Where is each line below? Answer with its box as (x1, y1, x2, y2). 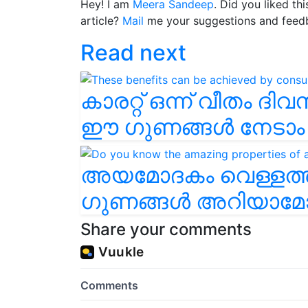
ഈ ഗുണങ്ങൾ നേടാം (80, 113, 305, 140)
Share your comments (80, 219, 252, 239)
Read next (80, 39, 186, 66)
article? (80, 14, 122, 27)
